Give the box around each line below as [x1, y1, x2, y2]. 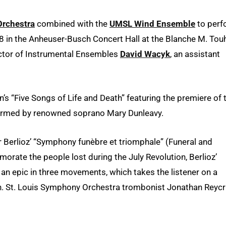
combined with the [35, 18, 109, 29]
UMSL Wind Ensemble [109, 18, 195, 29]
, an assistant [170, 48, 220, 59]
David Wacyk [120, 48, 170, 59]
